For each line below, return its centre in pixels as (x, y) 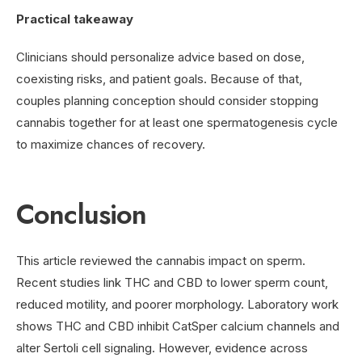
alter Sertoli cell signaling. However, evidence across (162, 347)
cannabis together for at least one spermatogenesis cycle (177, 122)
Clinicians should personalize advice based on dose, (160, 57)
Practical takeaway (75, 19)
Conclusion (82, 214)
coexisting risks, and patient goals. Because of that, (159, 78)
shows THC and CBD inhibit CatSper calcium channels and (178, 326)
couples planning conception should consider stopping (167, 100)
